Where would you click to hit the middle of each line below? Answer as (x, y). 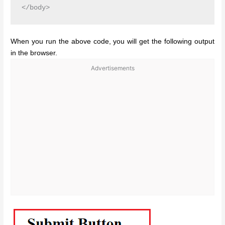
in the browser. (34, 53)
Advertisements (113, 68)
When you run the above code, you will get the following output (113, 42)
